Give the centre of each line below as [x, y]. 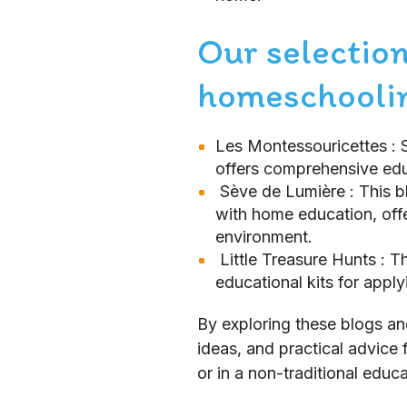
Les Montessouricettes [303, 146]
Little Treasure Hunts [300, 259]
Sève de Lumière [285, 191]
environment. [264, 237]
